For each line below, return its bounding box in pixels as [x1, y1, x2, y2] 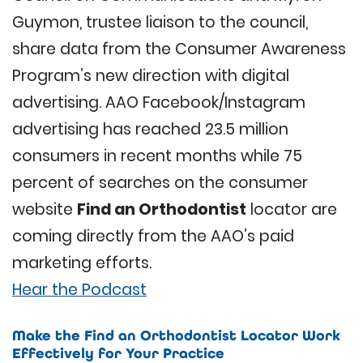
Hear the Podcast [12, 278, 147, 301]
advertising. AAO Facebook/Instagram [12, 91, 305, 113]
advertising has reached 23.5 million [12, 117, 288, 140]
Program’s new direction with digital [12, 64, 289, 87]
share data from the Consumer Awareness [12, 37, 346, 60]
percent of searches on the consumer [12, 171, 308, 194]
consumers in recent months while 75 [12, 144, 302, 167]
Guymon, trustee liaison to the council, [12, 11, 308, 33]
